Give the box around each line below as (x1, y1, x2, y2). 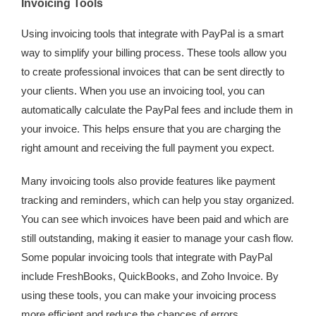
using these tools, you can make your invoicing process (21, 289, 276, 301)
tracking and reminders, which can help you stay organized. (21, 194, 294, 206)
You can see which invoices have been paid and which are (21, 213, 288, 225)
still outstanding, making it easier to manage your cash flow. (21, 232, 293, 244)
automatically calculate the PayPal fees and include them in (21, 104, 293, 116)
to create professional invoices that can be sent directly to (21, 66, 284, 78)
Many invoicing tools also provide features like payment (21, 175, 275, 187)
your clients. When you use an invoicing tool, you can (21, 85, 265, 97)
